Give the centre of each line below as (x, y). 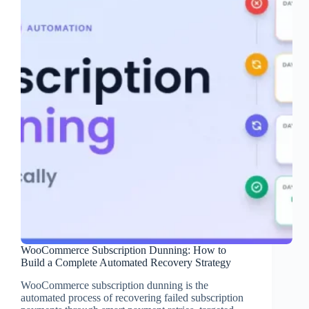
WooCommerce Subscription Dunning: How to (123, 250)
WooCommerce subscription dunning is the (114, 286)
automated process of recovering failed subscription (132, 298)
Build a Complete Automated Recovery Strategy (126, 263)
